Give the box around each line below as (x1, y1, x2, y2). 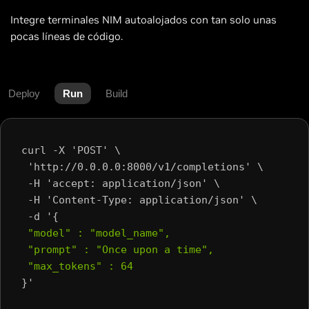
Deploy (8, 88, 40, 100)
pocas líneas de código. (10, 30, 123, 43)
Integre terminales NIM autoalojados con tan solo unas (10, 13, 277, 27)
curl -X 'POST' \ (21, 144, 121, 157)
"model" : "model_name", (21, 227, 170, 240)
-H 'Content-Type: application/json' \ (21, 194, 257, 207)
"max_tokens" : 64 (21, 260, 133, 273)
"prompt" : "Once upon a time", (21, 243, 214, 257)
